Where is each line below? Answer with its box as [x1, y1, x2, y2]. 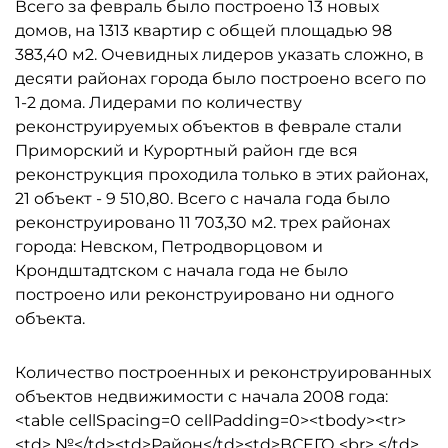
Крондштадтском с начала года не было [15, 261, 348, 280]
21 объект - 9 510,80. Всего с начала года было [15, 189, 390, 208]
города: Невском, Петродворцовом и [15, 237, 323, 256]
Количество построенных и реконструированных [15, 363, 431, 382]
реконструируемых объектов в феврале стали [15, 117, 402, 136]
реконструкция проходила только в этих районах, [15, 165, 428, 184]
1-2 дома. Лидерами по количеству [15, 93, 302, 112]
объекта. [15, 309, 85, 328]
